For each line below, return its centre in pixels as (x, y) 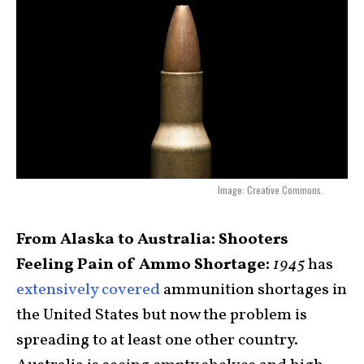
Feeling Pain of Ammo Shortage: (143, 265)
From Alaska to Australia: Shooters (152, 240)
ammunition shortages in (253, 290)
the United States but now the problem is (162, 316)
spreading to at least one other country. (157, 341)
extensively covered (88, 290)
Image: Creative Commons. (271, 190)
